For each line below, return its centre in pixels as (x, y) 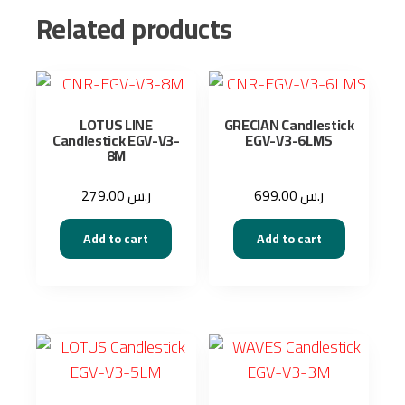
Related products (134, 29)
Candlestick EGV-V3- (116, 141)
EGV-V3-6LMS (289, 141)
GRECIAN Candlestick (289, 125)
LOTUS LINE (116, 125)
